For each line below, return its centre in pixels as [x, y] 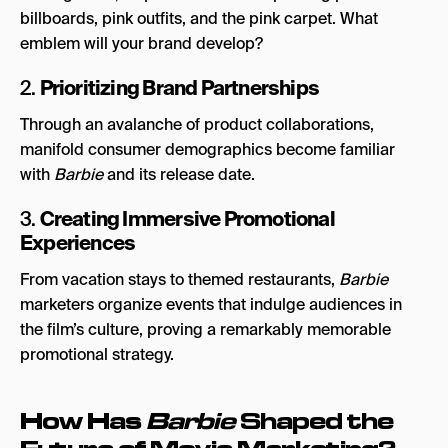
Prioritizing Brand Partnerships [179, 87]
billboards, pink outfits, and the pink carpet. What [199, 18]
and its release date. [181, 174]
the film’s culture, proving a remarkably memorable [205, 329]
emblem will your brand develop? [141, 43]
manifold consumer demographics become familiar [207, 149]
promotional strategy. [97, 354]
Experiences [78, 242]
